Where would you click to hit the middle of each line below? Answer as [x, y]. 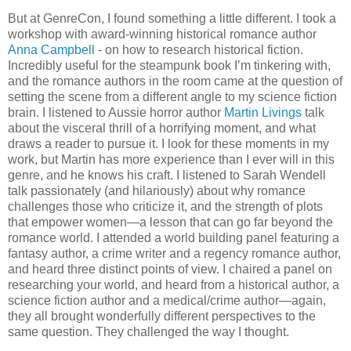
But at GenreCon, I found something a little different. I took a [172, 19]
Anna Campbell [51, 50]
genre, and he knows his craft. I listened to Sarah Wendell [167, 175]
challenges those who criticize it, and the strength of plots [165, 207]
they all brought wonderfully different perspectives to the [162, 317]
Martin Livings [264, 113]
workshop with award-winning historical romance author [162, 34]
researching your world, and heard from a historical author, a [174, 285]
